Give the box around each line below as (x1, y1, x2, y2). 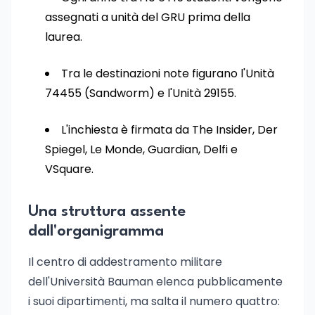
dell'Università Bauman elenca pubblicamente (28, 274, 283, 290)
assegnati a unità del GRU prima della (45, 9, 250, 25)
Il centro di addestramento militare (28, 254, 222, 270)
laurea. (45, 29, 82, 45)
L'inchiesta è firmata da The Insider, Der (61, 122, 278, 138)
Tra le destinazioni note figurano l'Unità (61, 65, 274, 82)
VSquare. (45, 161, 94, 177)
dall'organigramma (28, 224, 164, 239)
